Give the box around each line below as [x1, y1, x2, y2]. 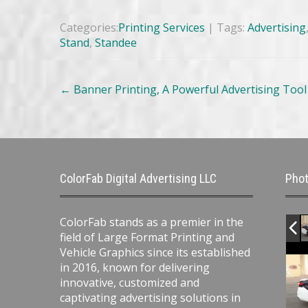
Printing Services [118, 20, 205, 36]
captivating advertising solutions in [60, 290, 241, 306]
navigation [59, 88, 119, 106]
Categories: [60, 20, 118, 36]
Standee [95, 35, 137, 51]
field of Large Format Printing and [60, 230, 234, 245]
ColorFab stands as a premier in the [60, 214, 243, 230]
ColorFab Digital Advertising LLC [60, 171, 217, 186]
